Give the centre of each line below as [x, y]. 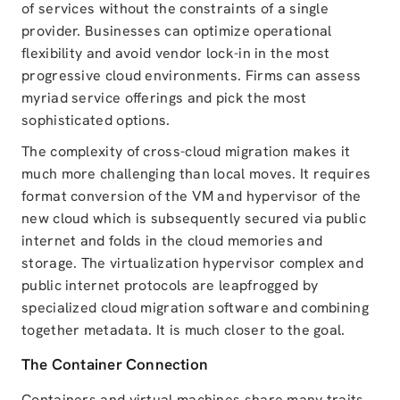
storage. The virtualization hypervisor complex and [192, 263]
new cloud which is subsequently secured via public [194, 219]
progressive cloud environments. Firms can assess [192, 76]
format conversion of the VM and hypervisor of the [192, 196]
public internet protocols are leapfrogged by [170, 286]
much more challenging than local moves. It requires [196, 174]
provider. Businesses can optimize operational [177, 31]
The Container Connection [115, 365]
